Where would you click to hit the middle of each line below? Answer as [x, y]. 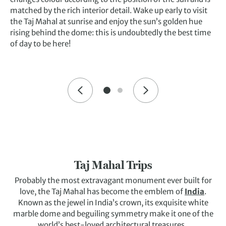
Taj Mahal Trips [113, 165]
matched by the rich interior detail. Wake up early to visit [109, 11]
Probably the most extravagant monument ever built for [113, 181]
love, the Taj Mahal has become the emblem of [102, 192]
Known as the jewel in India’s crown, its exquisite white [113, 203]
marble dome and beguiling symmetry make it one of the [113, 214]
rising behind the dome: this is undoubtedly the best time [110, 33]
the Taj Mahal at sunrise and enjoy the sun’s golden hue [106, 22]
